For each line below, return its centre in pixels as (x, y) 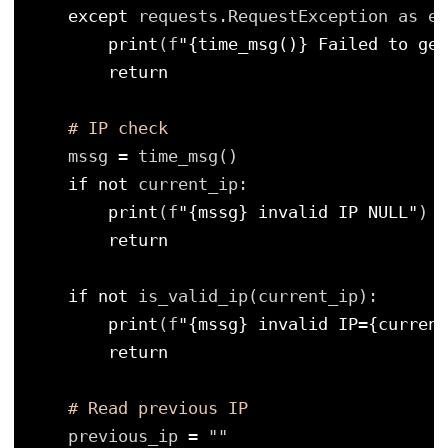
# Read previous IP (158, 408)
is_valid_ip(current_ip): (258, 296)
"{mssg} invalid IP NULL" (298, 212)
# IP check (118, 128)
